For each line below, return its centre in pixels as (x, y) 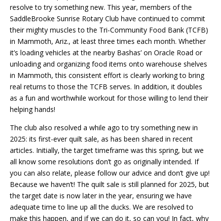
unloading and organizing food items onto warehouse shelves (109, 64)
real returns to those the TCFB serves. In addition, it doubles (106, 86)
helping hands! (33, 109)
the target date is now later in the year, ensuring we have (101, 195)
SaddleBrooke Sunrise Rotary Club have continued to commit (108, 18)
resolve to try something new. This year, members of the (101, 7)
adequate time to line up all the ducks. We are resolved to (102, 207)
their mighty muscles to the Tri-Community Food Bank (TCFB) (109, 30)
